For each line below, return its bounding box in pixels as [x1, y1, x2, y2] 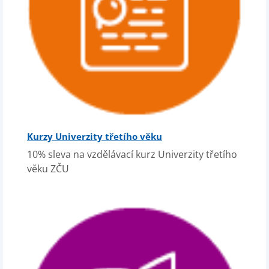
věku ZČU [27, 162, 69, 175]
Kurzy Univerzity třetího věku [27, 130, 162, 142]
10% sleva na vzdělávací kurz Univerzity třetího [27, 148, 237, 161]
